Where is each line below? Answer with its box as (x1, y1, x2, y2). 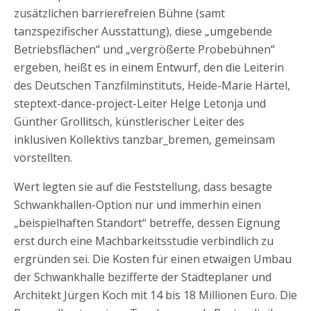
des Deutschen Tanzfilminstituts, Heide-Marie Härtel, (14, 78, 290, 93)
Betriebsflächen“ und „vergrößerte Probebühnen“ (14, 42, 275, 57)
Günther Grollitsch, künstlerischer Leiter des (14, 114, 244, 129)
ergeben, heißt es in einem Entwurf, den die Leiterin (14, 60, 284, 75)
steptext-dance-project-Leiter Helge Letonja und (14, 96, 266, 111)
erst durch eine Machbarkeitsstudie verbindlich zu (14, 233, 274, 249)
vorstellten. (14, 150, 72, 165)
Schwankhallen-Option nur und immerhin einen (14, 197, 261, 212)
